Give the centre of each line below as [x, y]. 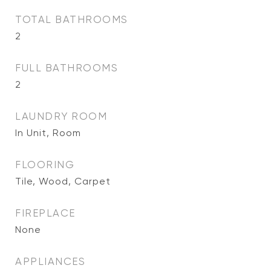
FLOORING [45, 165]
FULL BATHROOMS [67, 68]
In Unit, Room [48, 133]
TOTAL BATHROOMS [72, 19]
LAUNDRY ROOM [61, 116]
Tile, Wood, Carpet [63, 181]
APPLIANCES [50, 261]
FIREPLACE [45, 213]
